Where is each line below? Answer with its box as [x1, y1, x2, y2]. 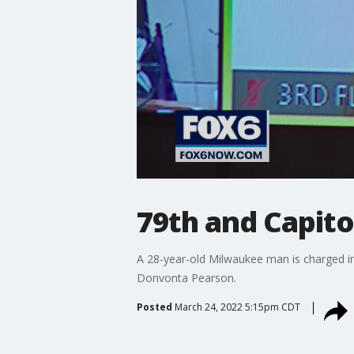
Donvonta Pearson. [136, 269, 236, 285]
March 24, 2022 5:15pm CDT [174, 299, 300, 314]
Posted [136, 299, 172, 314]
